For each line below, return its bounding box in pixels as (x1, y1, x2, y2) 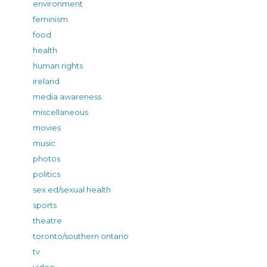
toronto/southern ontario (33, 231, 129, 241)
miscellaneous (33, 107, 88, 117)
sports (33, 200, 57, 210)
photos (33, 153, 60, 163)
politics (33, 169, 60, 179)
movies (33, 122, 61, 132)
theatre (33, 215, 62, 225)
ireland (33, 76, 60, 86)
